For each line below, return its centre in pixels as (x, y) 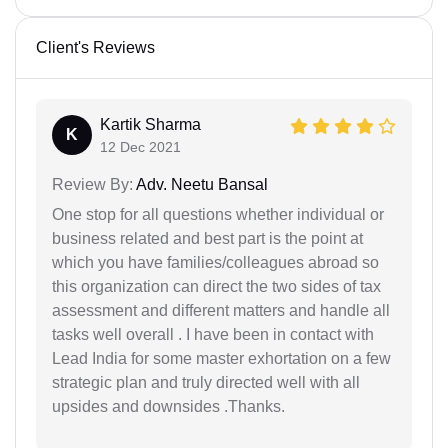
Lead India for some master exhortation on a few (221, 359)
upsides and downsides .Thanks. (168, 407)
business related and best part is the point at (207, 239)
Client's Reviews (95, 48)
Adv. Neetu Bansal (200, 185)
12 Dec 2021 (140, 147)
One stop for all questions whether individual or (218, 215)
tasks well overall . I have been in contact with (213, 335)
